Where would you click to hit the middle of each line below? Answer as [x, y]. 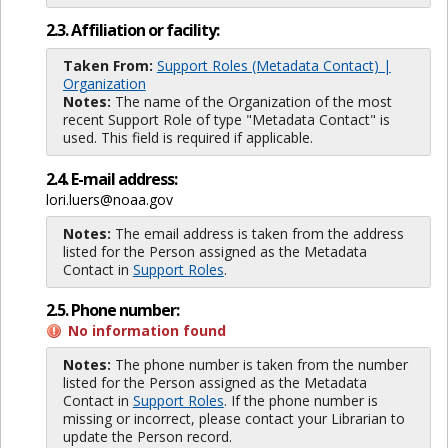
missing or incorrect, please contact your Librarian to [233, 418]
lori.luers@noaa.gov [109, 199]
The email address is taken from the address [257, 233]
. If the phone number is [300, 400]
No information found [146, 330]
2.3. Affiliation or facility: [132, 30]
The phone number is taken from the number [259, 364]
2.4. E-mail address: [111, 178]
